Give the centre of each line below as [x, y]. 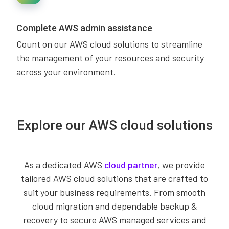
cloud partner [131, 165]
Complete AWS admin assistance [84, 28]
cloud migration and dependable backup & [114, 206]
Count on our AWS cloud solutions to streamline [109, 44]
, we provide [181, 165]
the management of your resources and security [110, 58]
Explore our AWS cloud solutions [114, 125]
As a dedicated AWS [64, 165]
